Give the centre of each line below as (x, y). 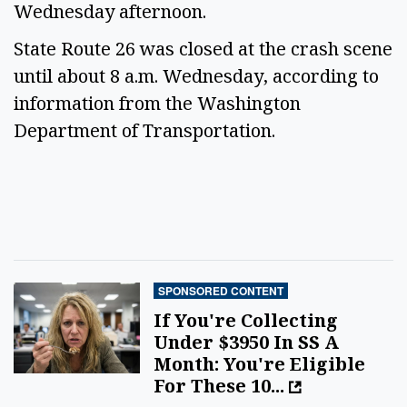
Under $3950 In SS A (247, 342)
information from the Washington (157, 103)
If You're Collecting (246, 321)
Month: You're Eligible (260, 364)
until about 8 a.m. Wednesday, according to (196, 75)
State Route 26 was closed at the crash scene (203, 48)
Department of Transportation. (149, 130)
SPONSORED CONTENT (221, 291)
